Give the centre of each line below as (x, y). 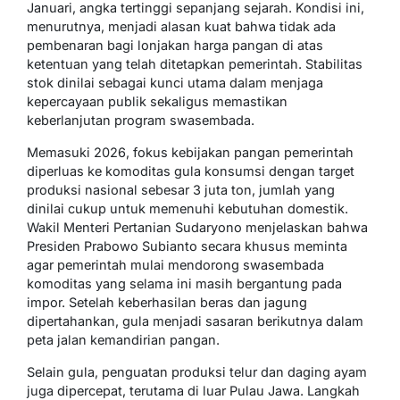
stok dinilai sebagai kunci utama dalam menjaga (175, 82)
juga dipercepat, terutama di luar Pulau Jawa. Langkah (193, 390)
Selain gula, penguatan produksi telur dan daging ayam (197, 371)
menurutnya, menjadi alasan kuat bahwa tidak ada (181, 26)
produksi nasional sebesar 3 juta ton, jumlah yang (181, 189)
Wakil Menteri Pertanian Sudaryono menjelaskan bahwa (197, 227)
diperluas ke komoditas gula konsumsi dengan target (191, 171)
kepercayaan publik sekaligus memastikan (157, 101)
